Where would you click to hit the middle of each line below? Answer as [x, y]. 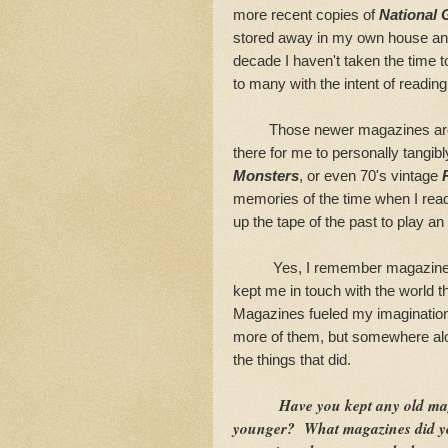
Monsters [266, 176]
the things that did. [292, 360]
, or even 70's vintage [370, 176]
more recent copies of [306, 15]
